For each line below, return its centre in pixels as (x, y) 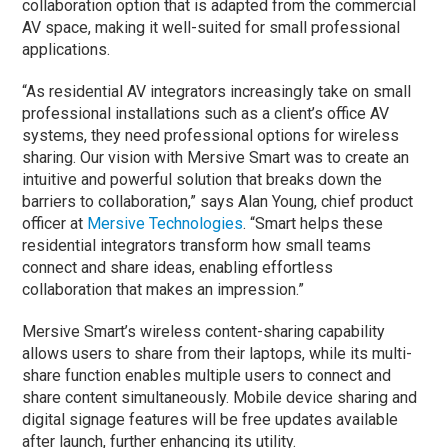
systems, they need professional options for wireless (211, 135)
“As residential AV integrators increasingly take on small (217, 91)
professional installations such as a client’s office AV (206, 113)
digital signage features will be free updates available (210, 419)
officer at (55, 223)
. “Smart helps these (313, 223)
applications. (68, 49)
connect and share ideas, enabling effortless (178, 267)
